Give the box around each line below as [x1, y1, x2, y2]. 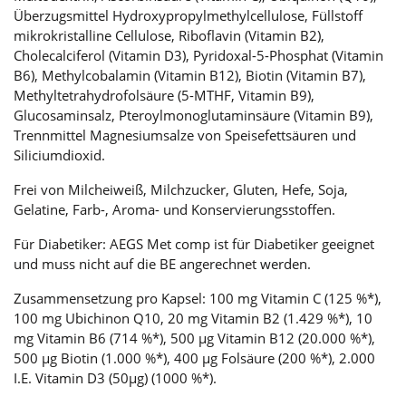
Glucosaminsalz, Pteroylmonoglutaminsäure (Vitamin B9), [14, 105, 373, 124]
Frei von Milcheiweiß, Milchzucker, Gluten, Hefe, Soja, [14, 179, 348, 198]
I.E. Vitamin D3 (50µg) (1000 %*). [14, 368, 217, 387]
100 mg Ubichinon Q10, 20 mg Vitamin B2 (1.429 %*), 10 [14, 308, 372, 327]
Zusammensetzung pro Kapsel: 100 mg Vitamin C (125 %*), [14, 288, 382, 307]
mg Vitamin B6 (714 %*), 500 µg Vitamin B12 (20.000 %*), [14, 328, 375, 347]
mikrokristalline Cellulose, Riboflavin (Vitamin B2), [14, 25, 324, 44]
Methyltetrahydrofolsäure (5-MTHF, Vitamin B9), [14, 85, 314, 104]
